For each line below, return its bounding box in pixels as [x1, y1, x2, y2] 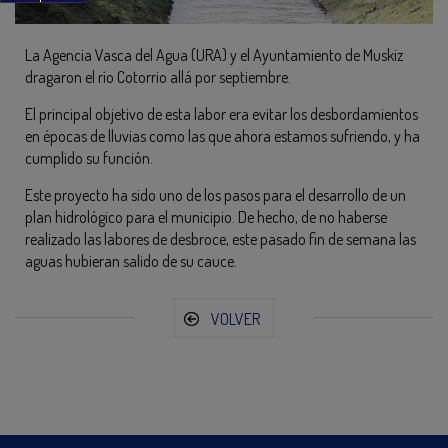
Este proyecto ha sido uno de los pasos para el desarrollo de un [25, 185, 406, 205]
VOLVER [211, 309, 261, 329]
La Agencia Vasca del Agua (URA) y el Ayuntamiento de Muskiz [25, 45, 403, 65]
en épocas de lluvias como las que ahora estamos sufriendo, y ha [25, 126, 420, 146]
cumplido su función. [25, 148, 153, 168]
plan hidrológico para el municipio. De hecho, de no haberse [25, 207, 387, 227]
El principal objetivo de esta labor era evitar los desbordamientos [25, 104, 418, 124]
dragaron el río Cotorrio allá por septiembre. [25, 67, 291, 87]
